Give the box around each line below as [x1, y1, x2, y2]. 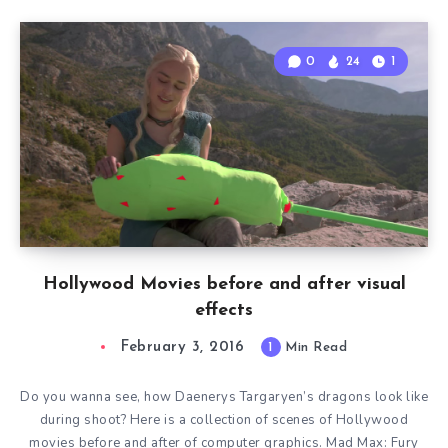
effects [195, 301, 253, 321]
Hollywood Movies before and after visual [42, 275, 406, 295]
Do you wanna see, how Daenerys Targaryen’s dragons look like [20, 388, 428, 407]
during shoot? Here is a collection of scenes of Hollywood [39, 411, 409, 430]
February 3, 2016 [121, 340, 244, 356]
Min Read [280, 341, 347, 355]
